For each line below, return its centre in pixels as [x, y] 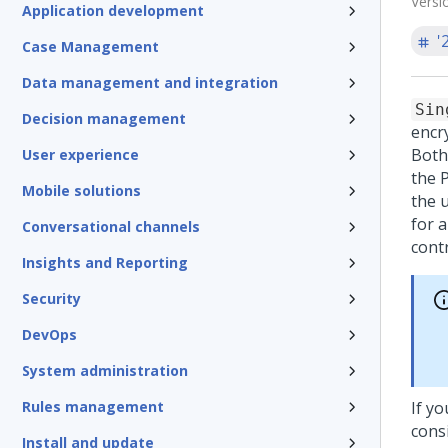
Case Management [90, 46]
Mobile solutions [81, 190]
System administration [105, 370]
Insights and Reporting [105, 262]
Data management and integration [150, 82]
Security [51, 298]
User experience [80, 154]
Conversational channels [111, 226]
